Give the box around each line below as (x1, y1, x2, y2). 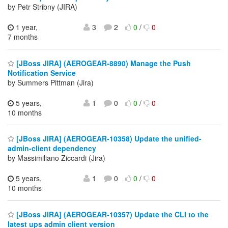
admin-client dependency (8, 143, 96, 154)
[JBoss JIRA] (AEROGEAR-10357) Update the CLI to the (14, 209, 209, 219)
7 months (8, 32, 38, 42)
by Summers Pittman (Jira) (8, 77, 94, 88)
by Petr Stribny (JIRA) (8, 2, 77, 12)
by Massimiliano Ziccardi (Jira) (8, 153, 105, 163)
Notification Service (8, 67, 76, 78)
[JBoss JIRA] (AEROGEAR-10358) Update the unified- (14, 133, 202, 144)
